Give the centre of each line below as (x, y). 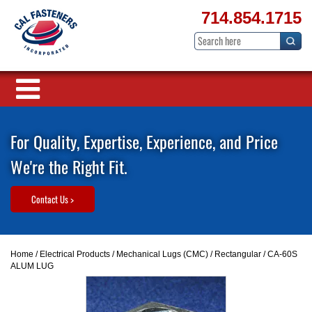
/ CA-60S (279, 254)
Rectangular (238, 254)
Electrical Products (75, 254)
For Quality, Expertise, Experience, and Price (144, 141)
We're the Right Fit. (69, 166)
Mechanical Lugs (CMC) (162, 254)
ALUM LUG (32, 266)
